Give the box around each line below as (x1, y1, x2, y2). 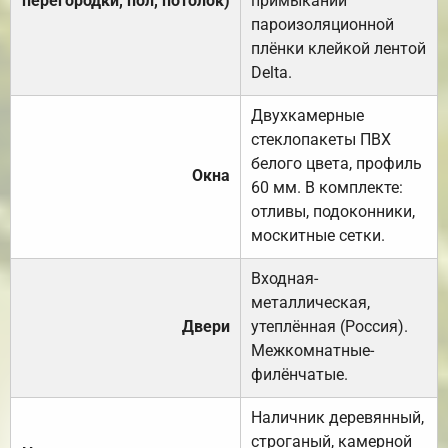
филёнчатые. (251, 364, 348, 384)
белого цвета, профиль (251, 153, 422, 173)
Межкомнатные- (251, 340, 374, 360)
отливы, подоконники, (251, 201, 415, 221)
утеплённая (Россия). (251, 316, 408, 336)
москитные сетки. (251, 225, 385, 245)
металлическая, (251, 292, 370, 312)
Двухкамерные (251, 105, 364, 125)
